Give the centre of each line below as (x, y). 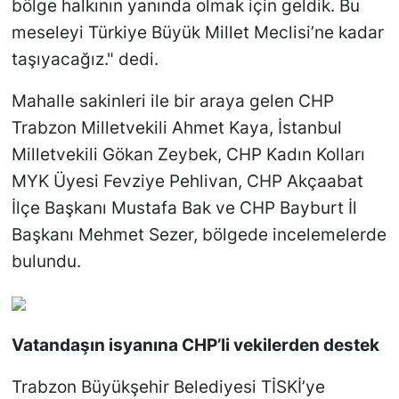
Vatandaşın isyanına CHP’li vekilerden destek (195, 345)
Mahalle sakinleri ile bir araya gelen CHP (172, 101)
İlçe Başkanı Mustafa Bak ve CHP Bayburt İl (184, 208)
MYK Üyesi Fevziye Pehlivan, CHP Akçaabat (187, 181)
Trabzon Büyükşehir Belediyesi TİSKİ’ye (168, 387)
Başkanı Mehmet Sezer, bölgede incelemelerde (199, 234)
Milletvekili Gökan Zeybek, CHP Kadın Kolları (188, 154)
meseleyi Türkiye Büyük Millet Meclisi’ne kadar (197, 32)
